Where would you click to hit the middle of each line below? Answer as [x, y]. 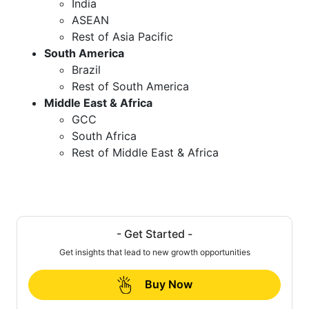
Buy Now [168, 284]
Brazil [86, 69]
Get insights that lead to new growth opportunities [154, 252]
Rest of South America [130, 86]
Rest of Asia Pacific [122, 36]
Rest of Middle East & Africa [145, 152]
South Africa [104, 136]
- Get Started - [154, 233]
